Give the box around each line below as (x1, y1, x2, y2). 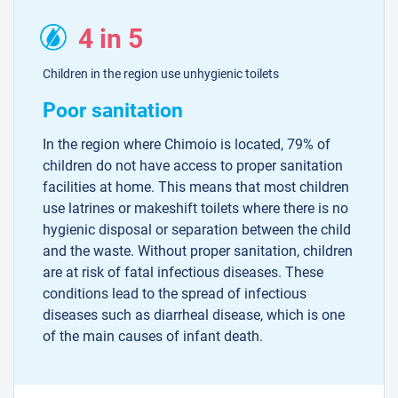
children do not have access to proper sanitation (43, 157, 343, 175)
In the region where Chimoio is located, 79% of (43, 136, 330, 154)
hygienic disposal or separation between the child (43, 221, 351, 239)
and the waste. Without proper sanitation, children (43, 243, 353, 260)
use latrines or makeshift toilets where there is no (43, 200, 348, 218)
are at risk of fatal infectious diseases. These (43, 264, 323, 282)
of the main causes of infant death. (43, 328, 263, 346)
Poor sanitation (43, 99, 183, 123)
